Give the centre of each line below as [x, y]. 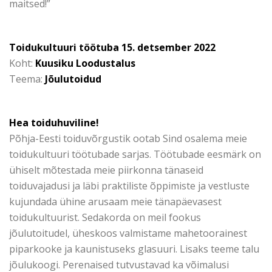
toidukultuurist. [46, 217]
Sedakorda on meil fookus [141, 217]
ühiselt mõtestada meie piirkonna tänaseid [106, 170]
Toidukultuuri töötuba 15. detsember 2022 [112, 47]
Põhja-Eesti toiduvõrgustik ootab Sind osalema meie [128, 138]
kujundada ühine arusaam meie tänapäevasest [115, 202]
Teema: [27, 79]
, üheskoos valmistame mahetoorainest [157, 233]
